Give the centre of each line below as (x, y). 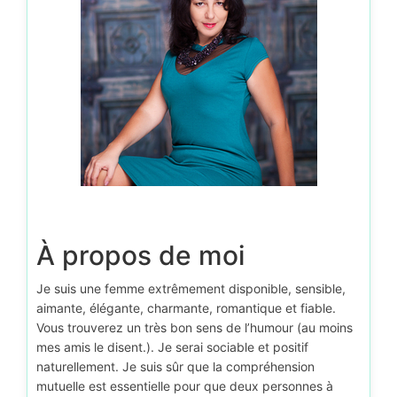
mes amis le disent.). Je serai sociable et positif (172, 347)
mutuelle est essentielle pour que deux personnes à (185, 386)
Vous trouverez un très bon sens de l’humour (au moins (195, 327)
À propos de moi (140, 255)
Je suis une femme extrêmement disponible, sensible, (191, 288)
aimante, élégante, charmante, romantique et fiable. (186, 308)
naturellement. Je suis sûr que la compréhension (175, 366)
